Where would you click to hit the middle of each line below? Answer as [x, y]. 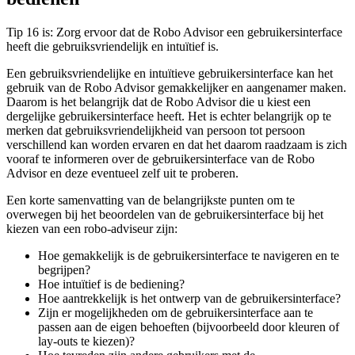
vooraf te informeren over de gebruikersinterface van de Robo [160, 158]
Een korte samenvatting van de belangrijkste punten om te [151, 200]
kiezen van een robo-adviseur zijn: [92, 228]
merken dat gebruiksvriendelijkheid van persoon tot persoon [156, 130]
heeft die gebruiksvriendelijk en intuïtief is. [113, 46]
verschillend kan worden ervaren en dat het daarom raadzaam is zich [177, 144]
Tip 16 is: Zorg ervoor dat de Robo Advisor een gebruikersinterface [174, 32]
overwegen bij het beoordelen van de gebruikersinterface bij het [165, 214]
